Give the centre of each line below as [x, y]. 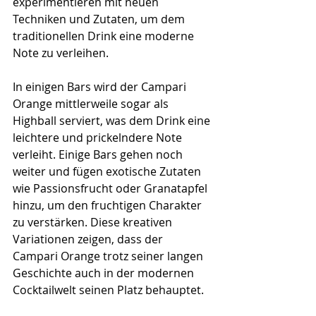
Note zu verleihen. [61, 53]
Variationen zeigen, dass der [89, 239]
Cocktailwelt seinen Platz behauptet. [108, 290]
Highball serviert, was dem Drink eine [113, 120]
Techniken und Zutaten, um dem [100, 19]
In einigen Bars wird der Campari [101, 86]
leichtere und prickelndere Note [99, 137]
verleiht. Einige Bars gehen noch [99, 154]
